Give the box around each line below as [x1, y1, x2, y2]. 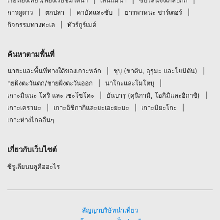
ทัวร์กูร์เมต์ [67, 20, 96, 28]
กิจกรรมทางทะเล [7, 20, 55, 28]
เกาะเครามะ [7, 104, 41, 111]
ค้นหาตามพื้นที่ [7, 49, 55, 59]
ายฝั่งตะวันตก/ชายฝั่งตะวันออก [7, 79, 93, 87]
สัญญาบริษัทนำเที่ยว [82, 206, 138, 214]
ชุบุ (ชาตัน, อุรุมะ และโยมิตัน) [113, 67, 197, 75]
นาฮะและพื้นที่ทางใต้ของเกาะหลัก [7, 67, 101, 75]
